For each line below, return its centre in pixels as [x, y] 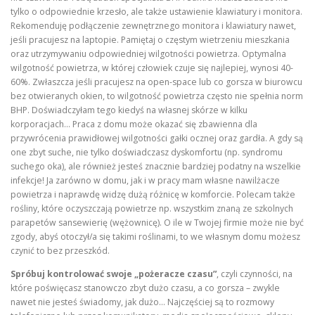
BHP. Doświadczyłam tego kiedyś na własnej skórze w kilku [129, 110]
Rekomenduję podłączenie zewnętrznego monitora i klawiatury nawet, [153, 25]
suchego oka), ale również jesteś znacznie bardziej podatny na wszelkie [156, 166]
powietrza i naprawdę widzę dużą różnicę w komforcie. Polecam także [153, 194]
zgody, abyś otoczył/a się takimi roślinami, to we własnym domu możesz [155, 236]
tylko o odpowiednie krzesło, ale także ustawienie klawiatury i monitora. [156, 11]
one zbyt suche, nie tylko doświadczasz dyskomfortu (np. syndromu [147, 152]
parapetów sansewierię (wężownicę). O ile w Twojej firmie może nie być [157, 222]
